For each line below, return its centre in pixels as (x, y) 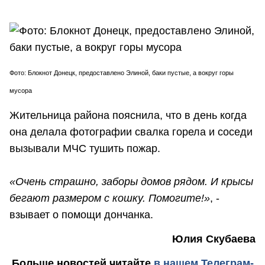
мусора (21, 91)
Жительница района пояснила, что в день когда (128, 115)
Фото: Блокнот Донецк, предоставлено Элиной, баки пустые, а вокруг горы (122, 73)
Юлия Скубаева (214, 239)
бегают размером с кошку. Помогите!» (110, 198)
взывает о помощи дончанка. (81, 214)
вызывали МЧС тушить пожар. (85, 148)
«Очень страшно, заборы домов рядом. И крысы (131, 181)
